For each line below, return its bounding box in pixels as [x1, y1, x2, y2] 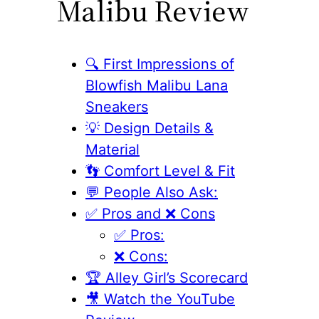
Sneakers [85, 98, 148, 115]
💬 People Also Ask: [85, 183, 218, 201]
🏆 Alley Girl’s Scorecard [85, 268, 248, 286]
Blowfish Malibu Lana [85, 76, 228, 94]
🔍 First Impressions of [85, 55, 234, 73]
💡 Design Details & [85, 119, 214, 137]
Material [85, 140, 140, 158]
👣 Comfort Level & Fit [85, 162, 235, 179]
